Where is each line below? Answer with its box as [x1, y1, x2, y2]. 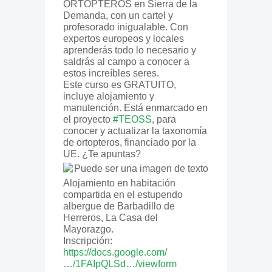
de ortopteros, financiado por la [63, 137, 196, 148]
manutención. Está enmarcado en [63, 102, 208, 113]
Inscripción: [63, 235, 112, 246]
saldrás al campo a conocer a [63, 56, 189, 67]
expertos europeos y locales [63, 33, 184, 44]
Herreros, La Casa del [63, 212, 158, 223]
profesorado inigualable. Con [63, 21, 188, 32]
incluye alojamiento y [63, 90, 154, 101]
